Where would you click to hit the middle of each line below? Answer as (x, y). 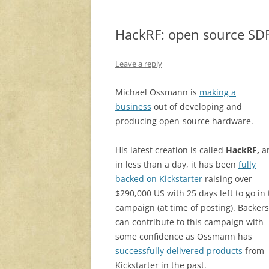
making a (218, 92)
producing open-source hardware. (184, 121)
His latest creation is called (171, 150)
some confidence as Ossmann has (184, 237)
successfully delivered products (179, 251)
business (133, 107)
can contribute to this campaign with (189, 222)
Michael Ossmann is (157, 92)
